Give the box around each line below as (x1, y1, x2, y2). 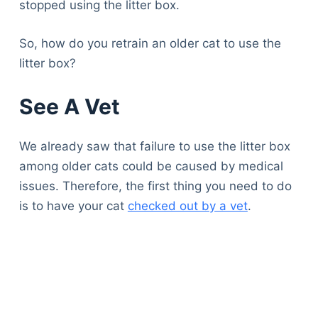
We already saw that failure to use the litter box (18, 139, 290, 154)
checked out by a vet (127, 199, 248, 214)
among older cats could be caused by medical (18, 159, 283, 174)
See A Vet (18, 94, 120, 120)
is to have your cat (18, 199, 128, 214)
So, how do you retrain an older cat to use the (18, 35, 281, 50)
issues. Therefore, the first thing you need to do (18, 179, 292, 194)
